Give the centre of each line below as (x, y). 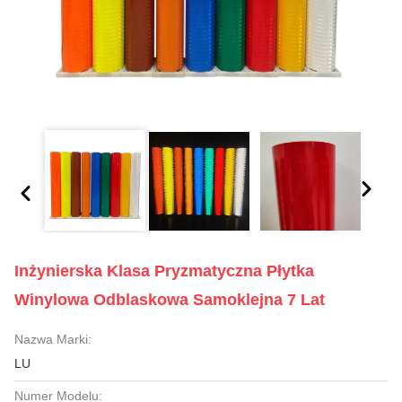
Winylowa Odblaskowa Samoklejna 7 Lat (170, 300)
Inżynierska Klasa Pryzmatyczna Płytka (164, 271)
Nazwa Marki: (53, 339)
